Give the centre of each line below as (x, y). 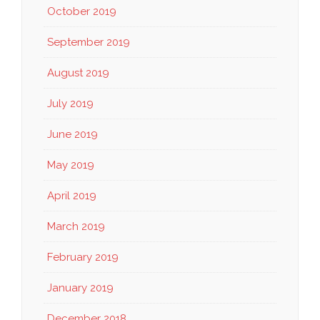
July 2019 (70, 104)
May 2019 (71, 165)
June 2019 (72, 135)
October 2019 (82, 12)
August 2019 (78, 73)
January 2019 (80, 288)
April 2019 (72, 196)
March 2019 (76, 227)
